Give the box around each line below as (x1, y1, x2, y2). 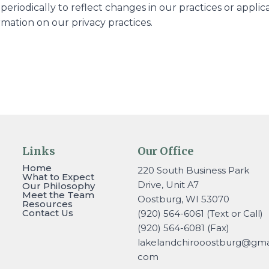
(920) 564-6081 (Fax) (138, 222, 229, 234)
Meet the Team (22, 189, 94, 201)
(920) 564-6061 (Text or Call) (138, 208, 263, 220)
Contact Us (22, 207, 73, 219)
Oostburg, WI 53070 (138, 193, 229, 205)
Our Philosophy (22, 180, 95, 192)
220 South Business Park (138, 165, 249, 177)
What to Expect (22, 171, 94, 183)
